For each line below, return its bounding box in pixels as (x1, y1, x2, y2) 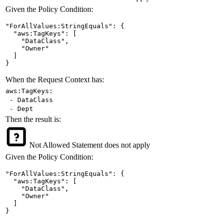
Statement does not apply (72, 140, 150, 149)
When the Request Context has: (5, 75, 104, 84)
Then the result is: (5, 114, 61, 123)
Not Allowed (27, 140, 72, 149)
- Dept (5, 105, 33, 112)
